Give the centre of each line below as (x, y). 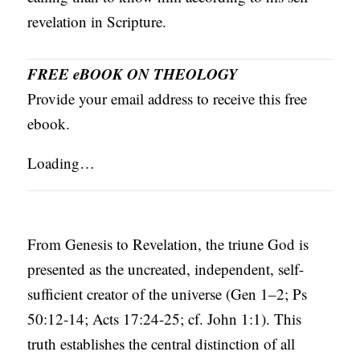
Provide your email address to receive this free (168, 99)
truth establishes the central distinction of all (162, 344)
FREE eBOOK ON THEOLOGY (133, 74)
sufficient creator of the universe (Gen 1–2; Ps (168, 294)
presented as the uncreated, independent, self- (166, 269)
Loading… (61, 163)
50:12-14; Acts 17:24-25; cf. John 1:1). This (165, 319)
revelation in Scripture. (97, 22)
